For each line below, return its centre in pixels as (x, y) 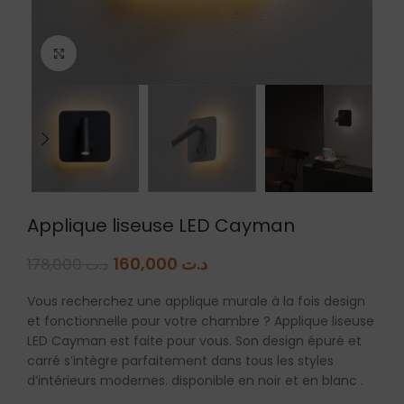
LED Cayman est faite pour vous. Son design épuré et (194, 341)
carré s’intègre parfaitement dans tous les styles (180, 361)
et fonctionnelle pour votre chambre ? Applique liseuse (201, 321)
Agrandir (104, 53)
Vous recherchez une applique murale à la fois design (196, 302)
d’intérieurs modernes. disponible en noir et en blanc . (195, 381)
